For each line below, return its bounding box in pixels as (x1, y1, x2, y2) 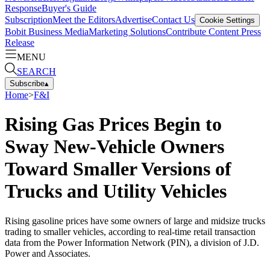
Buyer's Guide (42, 2, 96, 13)
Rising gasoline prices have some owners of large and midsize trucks (5, 215, 265, 226)
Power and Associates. (5, 248, 90, 259)
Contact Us (152, 14, 195, 25)
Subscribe (10, 78, 45, 88)
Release (5, 37, 34, 48)
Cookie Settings (199, 15, 255, 25)
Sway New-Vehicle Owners (5, 136, 224, 158)
